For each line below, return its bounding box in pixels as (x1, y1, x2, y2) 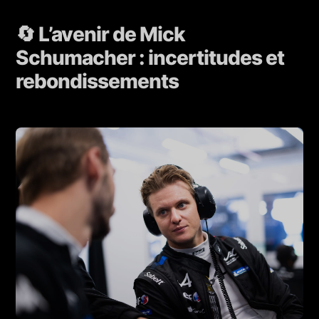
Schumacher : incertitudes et (16, 46, 285, 70)
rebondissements (16, 69, 179, 94)
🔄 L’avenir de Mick (16, 22, 186, 47)
